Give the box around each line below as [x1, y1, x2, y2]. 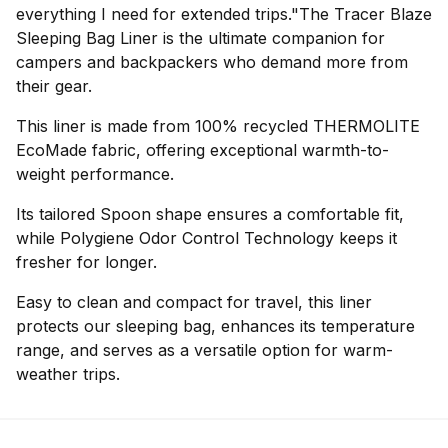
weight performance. [16, 164, 174, 184]
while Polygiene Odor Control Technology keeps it [16, 228, 397, 248]
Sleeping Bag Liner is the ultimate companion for [16, 28, 385, 48]
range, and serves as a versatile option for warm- [16, 340, 393, 360]
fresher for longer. [16, 252, 157, 272]
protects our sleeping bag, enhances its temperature [16, 316, 415, 336]
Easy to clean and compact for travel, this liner [16, 292, 372, 312]
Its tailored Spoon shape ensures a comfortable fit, [16, 204, 404, 224]
